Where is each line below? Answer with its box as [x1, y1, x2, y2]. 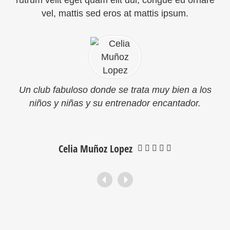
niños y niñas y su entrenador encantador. [29, 98, 201, 108]
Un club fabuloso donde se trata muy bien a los [18, 85, 212, 95]
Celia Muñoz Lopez [59, 142, 132, 156]
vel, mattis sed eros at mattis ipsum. [42, 8, 188, 18]
